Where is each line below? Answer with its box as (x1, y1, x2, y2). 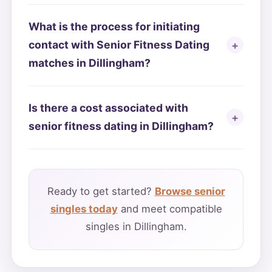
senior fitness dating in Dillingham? (28, 120, 214, 133)
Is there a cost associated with (28, 101, 188, 115)
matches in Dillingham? (28, 56, 151, 70)
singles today (50, 203, 118, 216)
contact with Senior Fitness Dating (28, 38, 209, 52)
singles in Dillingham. (85, 220, 187, 233)
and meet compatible (117, 203, 222, 216)
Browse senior (154, 185, 225, 198)
